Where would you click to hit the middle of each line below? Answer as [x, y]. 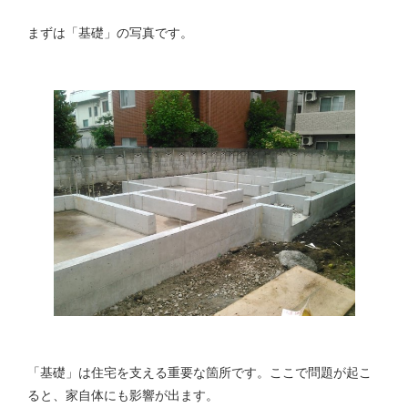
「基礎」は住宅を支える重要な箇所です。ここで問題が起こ [199, 373]
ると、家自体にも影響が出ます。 [123, 396]
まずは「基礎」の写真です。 [110, 32]
